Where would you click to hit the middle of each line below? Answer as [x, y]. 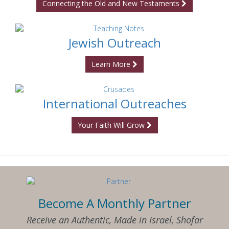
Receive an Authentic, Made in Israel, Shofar [114, 220]
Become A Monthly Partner [114, 203]
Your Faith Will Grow [112, 125]
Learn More [112, 64]
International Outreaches [114, 104]
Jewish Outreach [114, 43]
